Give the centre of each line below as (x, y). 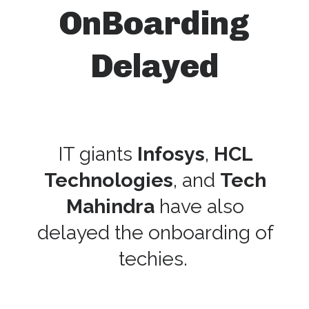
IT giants (97, 153)
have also (200, 206)
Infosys (171, 153)
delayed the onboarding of (155, 232)
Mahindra (111, 206)
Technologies (109, 180)
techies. (155, 258)
